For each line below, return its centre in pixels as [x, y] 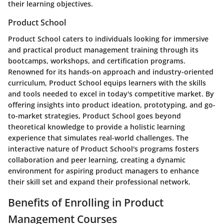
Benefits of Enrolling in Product [86, 202]
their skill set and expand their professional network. [99, 181]
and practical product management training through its [103, 49]
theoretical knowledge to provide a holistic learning [96, 126]
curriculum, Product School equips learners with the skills [107, 82]
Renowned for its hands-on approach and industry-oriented [111, 71]
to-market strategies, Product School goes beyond [94, 115]
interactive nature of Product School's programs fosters [103, 148]
